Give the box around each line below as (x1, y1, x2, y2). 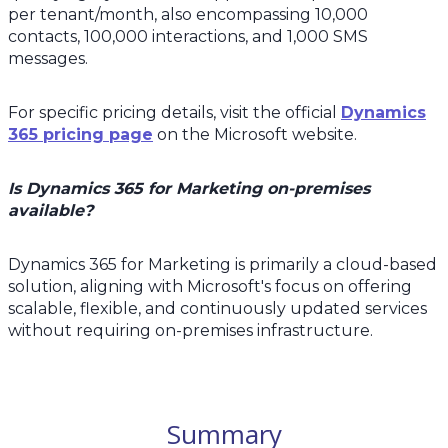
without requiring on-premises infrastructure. (8, 320, 373, 340)
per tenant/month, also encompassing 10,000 (8, 4, 368, 24)
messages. (8, 48, 88, 68)
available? (8, 200, 93, 220)
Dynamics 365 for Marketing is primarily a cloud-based (8, 254, 437, 274)
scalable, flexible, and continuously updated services (8, 298, 427, 318)
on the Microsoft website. (153, 124, 357, 144)
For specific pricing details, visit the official (8, 102, 341, 122)
